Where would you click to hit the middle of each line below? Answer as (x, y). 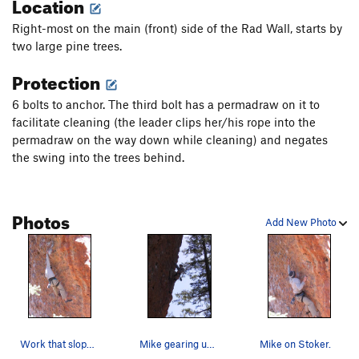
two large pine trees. (67, 46)
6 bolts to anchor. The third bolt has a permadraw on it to (166, 105)
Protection (58, 80)
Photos (41, 220)
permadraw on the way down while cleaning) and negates (170, 140)
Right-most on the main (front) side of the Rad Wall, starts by (177, 28)
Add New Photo (302, 222)
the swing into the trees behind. (98, 157)
